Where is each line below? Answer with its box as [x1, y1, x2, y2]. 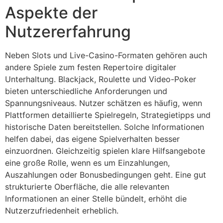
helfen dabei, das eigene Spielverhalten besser [5, 134, 180, 144]
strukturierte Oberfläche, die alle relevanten [5, 182, 169, 192]
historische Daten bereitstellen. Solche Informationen [5, 122, 204, 132]
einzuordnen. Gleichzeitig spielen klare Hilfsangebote [5, 146, 205, 156]
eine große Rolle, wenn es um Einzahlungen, [5, 158, 170, 168]
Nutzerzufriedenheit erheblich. [5, 206, 118, 216]
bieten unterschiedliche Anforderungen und [5, 86, 167, 97]
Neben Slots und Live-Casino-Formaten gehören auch [5, 50, 207, 61]
